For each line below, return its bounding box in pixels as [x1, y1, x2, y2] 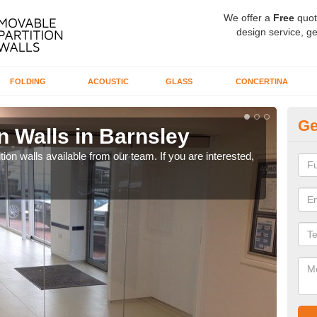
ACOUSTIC [87, 77, 129, 86]
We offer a [224, 12, 273, 23]
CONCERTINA [235, 77, 288, 86]
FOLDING [9, 77, 46, 86]
